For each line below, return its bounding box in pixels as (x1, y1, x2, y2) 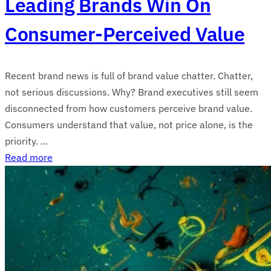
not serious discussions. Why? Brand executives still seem (5, 85, 258, 98)
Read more (5, 151, 53, 163)
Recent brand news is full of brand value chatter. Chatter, (5, 69, 253, 82)
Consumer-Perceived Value (5, 21, 245, 47)
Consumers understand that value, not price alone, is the (5, 118, 253, 131)
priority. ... (5, 134, 48, 147)
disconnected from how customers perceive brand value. (5, 102, 252, 114)
